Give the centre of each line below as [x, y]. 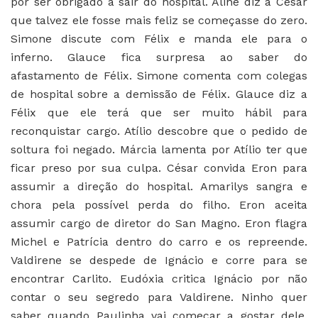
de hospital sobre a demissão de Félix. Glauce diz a [159, 94]
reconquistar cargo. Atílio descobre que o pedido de [159, 131]
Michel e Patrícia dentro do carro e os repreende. [159, 241]
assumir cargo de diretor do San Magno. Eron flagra [159, 223]
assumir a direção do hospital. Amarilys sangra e [159, 186]
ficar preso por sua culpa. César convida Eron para [159, 168]
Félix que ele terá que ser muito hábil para [159, 112]
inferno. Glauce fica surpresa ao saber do [159, 57]
